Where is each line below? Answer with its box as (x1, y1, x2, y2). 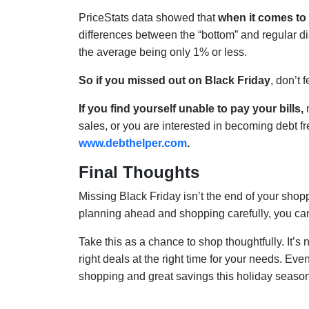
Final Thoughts (79, 163, 199, 182)
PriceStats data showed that (79, 12, 218, 24)
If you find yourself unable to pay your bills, (79, 103, 303, 115)
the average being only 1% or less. (79, 46, 247, 59)
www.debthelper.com (79, 137, 187, 150)
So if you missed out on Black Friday (79, 74, 270, 87)
